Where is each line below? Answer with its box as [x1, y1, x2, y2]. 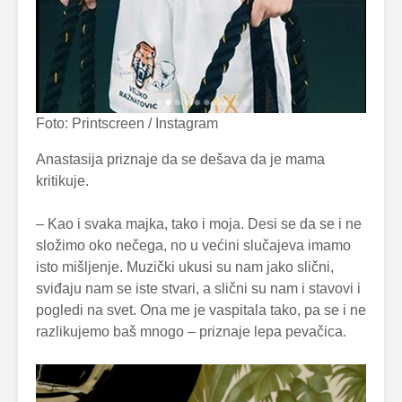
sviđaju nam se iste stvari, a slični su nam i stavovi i [36, 280, 361, 296]
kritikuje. [36, 172, 89, 188]
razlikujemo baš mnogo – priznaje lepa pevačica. [36, 323, 346, 339]
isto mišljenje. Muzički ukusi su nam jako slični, [36, 258, 334, 275]
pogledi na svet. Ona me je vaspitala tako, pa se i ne [36, 301, 366, 318]
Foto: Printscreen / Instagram [36, 115, 218, 131]
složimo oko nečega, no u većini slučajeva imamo [36, 237, 351, 253]
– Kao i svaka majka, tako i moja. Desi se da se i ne [36, 215, 362, 232]
